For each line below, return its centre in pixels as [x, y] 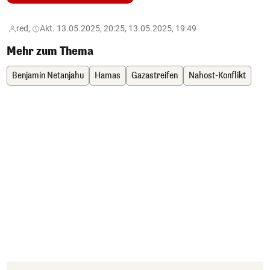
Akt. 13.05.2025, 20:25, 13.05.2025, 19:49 [118, 28]
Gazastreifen [155, 75]
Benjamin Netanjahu [48, 75]
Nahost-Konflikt [217, 75]
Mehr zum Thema [50, 51]
